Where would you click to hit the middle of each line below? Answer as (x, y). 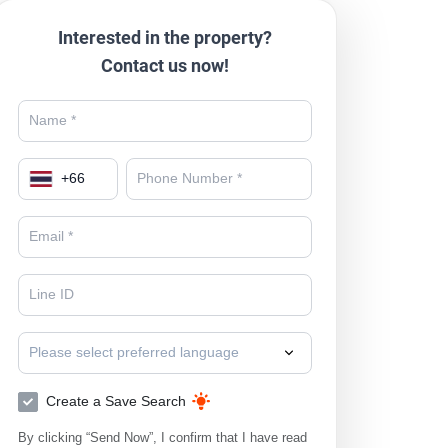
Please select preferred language (134, 352)
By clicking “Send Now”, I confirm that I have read (163, 437)
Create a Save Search (116, 401)
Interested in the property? (165, 37)
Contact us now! (165, 65)
